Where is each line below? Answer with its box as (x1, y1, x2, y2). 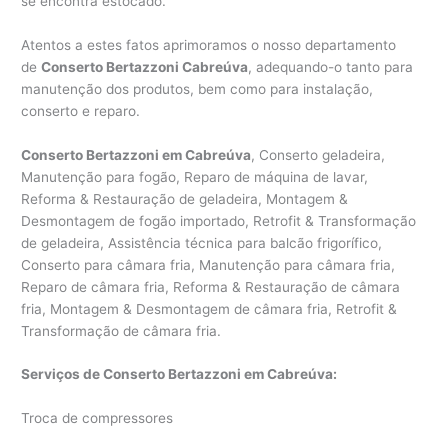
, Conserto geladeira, (251, 146, 386, 163)
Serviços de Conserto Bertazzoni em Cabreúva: (21, 366, 338, 383)
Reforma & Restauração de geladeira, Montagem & (21, 190, 349, 207)
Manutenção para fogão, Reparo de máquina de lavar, (21, 168, 369, 185)
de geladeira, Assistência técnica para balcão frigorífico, (21, 234, 383, 251)
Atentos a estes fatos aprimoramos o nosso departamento (21, 36, 397, 53)
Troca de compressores (21, 410, 174, 427)
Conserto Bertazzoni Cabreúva (41, 58, 249, 75)
